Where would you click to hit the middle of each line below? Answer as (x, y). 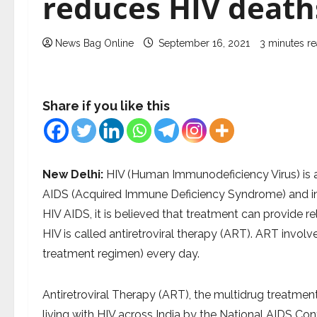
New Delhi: (73, 174)
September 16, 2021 (204, 43)
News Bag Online (94, 43)
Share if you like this (106, 106)
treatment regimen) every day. (121, 254)
